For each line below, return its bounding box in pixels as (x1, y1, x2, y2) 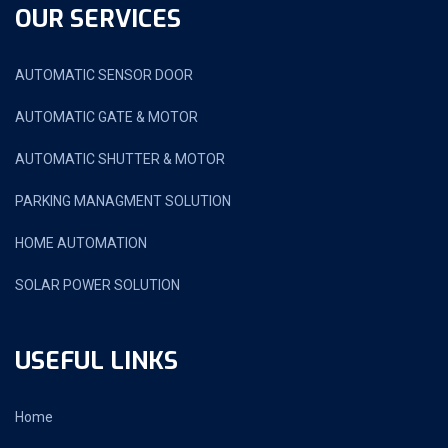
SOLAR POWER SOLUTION (15, 276, 180, 293)
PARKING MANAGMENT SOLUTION (15, 192, 231, 209)
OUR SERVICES (15, 2, 181, 35)
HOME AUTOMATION (15, 234, 147, 251)
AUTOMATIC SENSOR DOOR (15, 66, 193, 83)
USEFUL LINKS (15, 344, 178, 377)
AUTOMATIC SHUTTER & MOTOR (15, 150, 225, 167)
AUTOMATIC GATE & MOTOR (15, 108, 198, 125)
